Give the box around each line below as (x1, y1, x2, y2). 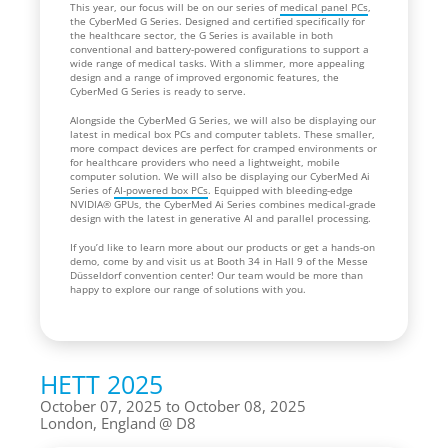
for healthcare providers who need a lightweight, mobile (70, 154, 340, 169)
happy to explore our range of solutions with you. (70, 281, 306, 296)
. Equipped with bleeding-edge (208, 182, 353, 197)
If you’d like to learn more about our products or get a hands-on (70, 239, 375, 254)
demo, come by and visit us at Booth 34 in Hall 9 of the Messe (70, 253, 368, 268)
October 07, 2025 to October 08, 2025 (40, 395, 306, 416)
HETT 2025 (40, 366, 163, 401)
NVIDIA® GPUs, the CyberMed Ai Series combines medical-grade (70, 196, 376, 211)
